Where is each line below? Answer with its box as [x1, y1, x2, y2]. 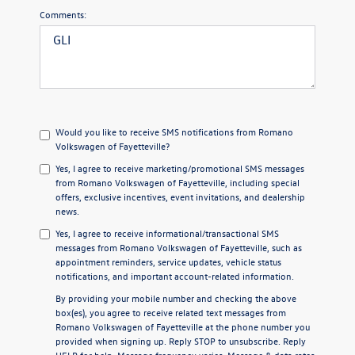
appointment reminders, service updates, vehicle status [55, 254, 281, 268]
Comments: [40, 7, 86, 21]
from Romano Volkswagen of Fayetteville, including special [55, 175, 300, 189]
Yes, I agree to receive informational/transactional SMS [55, 226, 279, 239]
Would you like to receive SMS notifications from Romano [55, 124, 293, 138]
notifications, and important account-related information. [55, 269, 294, 282]
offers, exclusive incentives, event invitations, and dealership [55, 189, 305, 203]
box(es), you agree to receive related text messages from [55, 305, 286, 319]
